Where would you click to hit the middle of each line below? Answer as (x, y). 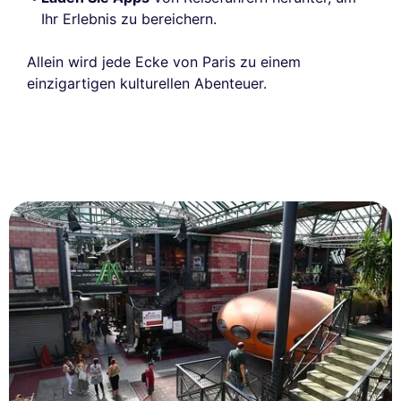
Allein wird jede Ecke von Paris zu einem (164, 61)
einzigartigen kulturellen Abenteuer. (147, 83)
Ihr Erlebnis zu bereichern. (129, 18)
